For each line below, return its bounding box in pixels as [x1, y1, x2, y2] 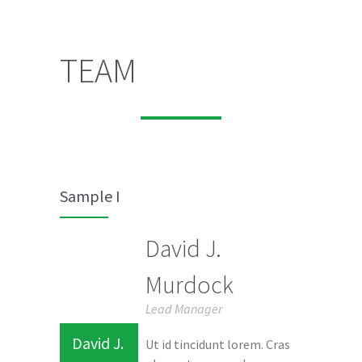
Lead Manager [145, 301, 223, 317]
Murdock [145, 269, 234, 300]
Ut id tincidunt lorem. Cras [145, 336, 291, 352]
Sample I [60, 186, 120, 206]
